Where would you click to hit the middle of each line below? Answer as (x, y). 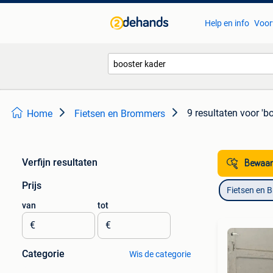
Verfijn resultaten (60, 162)
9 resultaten (212, 113)
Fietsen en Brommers (120, 114)
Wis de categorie (160, 254)
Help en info (227, 23)
